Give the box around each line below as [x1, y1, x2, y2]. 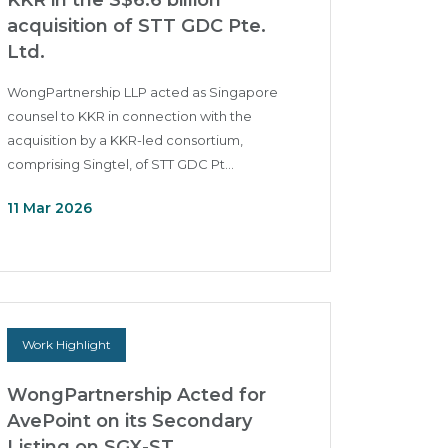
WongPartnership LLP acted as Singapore [7, 84, 278, 100]
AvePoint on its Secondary [7, 410, 252, 432]
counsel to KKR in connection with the [7, 108, 252, 124]
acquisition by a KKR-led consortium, [7, 132, 243, 148]
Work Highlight [22, 337, 111, 352]
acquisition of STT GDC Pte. [7, 15, 266, 37]
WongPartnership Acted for [7, 384, 266, 406]
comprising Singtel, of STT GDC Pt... [7, 156, 234, 172]
